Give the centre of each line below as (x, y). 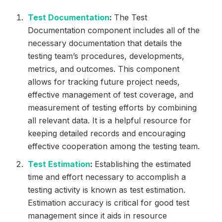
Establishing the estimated (142, 164)
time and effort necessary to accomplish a (107, 177)
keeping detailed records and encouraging (106, 134)
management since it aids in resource (97, 216)
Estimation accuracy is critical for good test (108, 203)
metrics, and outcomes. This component (103, 69)
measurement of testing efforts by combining (112, 108)
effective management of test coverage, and (110, 95)
